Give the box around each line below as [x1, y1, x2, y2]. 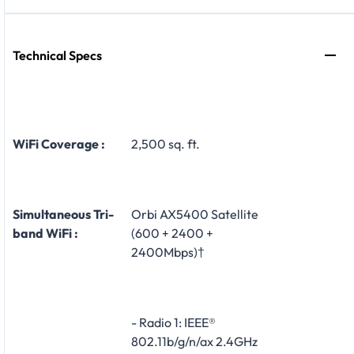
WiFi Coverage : [13, 135, 105, 152]
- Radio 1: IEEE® [131, 314, 216, 330]
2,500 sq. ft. [131, 135, 200, 152]
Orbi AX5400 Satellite [131, 205, 258, 222]
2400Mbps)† [131, 243, 205, 260]
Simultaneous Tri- [13, 205, 114, 222]
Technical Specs [13, 47, 102, 63]
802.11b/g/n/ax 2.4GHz [131, 333, 258, 349]
